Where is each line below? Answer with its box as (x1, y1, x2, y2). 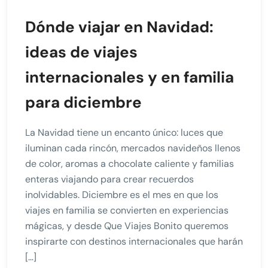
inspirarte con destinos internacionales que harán (25, 235, 243, 248)
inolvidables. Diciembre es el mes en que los (25, 188, 218, 202)
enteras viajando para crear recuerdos (25, 173, 194, 186)
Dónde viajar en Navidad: (25, 17, 214, 38)
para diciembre (25, 92, 142, 113)
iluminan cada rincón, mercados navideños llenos (25, 142, 240, 155)
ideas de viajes (25, 42, 138, 63)
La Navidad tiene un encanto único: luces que (25, 126, 223, 139)
